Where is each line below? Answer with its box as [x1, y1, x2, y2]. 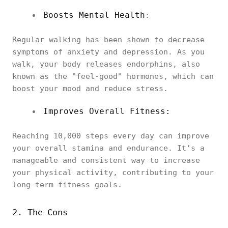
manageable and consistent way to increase [12, 156, 200, 165]
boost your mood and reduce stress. [12, 84, 168, 93]
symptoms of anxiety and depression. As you [12, 47, 205, 56]
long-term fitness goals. [12, 180, 122, 189]
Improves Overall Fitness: [43, 106, 176, 116]
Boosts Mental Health [43, 10, 145, 20]
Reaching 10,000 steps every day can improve [12, 131, 209, 140]
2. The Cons [12, 207, 68, 217]
